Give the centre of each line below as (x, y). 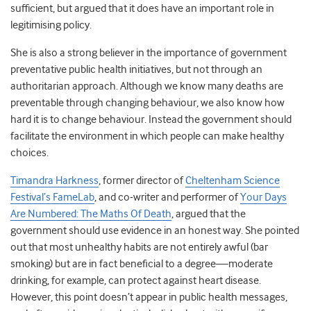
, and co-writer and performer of (167, 197)
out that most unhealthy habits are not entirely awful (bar (139, 247)
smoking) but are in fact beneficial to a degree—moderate (142, 264)
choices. (30, 153)
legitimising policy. (51, 25)
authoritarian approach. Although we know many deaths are (147, 86)
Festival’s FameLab (52, 197)
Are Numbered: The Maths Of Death (91, 214)
